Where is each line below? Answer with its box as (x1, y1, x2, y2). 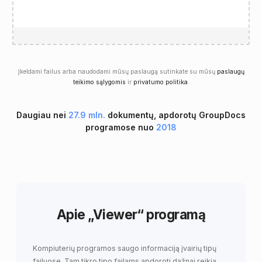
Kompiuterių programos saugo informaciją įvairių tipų (33, 244, 216, 253)
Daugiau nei (16, 110, 68, 120)
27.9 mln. (68, 110, 105, 120)
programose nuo (85, 122, 156, 133)
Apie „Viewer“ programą (56, 206, 206, 223)
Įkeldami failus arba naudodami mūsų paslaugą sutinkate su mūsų (18, 67, 217, 75)
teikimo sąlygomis (73, 78, 126, 86)
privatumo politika (133, 78, 188, 86)
